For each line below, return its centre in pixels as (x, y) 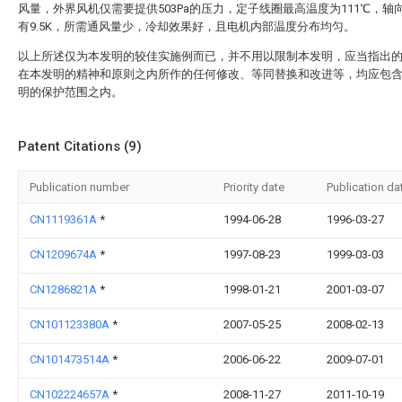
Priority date (254, 187)
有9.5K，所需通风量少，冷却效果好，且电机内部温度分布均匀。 (187, 26)
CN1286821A (65, 289)
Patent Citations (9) (80, 146)
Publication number (79, 187)
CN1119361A (65, 219)
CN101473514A (71, 359)
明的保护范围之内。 (70, 92)
